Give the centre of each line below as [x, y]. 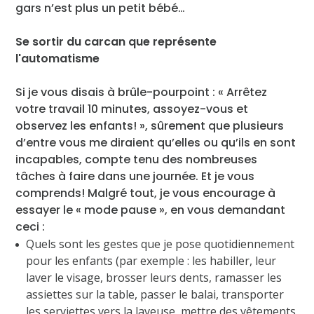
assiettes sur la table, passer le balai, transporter [155, 294]
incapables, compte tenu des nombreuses [137, 159]
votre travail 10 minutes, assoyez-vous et [132, 109]
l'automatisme [58, 58]
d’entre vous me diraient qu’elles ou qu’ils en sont [156, 142]
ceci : [30, 226]
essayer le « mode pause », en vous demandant [151, 210]
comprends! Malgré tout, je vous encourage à [146, 193]
